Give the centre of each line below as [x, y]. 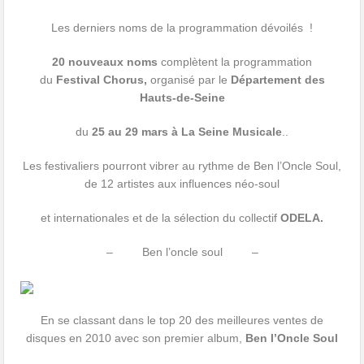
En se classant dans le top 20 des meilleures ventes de [182, 321]
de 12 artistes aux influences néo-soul [182, 184]
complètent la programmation [235, 62]
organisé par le [188, 80]
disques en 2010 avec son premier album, [136, 338]
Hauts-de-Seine [182, 98]
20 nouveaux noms [105, 62]
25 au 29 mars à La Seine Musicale [187, 132]
